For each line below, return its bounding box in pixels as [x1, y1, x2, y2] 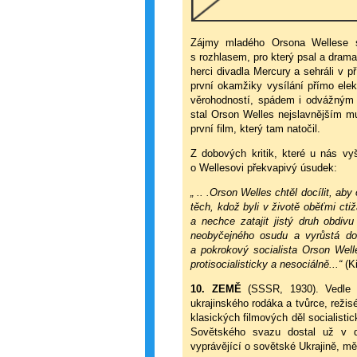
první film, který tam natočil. [190, 123, 320, 135]
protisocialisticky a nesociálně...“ [190, 258, 342, 270]
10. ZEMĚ [190, 283, 241, 295]
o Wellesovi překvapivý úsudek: [190, 162, 337, 174]
